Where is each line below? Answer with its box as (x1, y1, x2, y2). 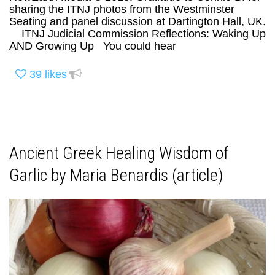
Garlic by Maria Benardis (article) (9, 165, 223, 186)
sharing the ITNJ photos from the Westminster (9, 3, 234, 16)
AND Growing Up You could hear (9, 40, 176, 53)
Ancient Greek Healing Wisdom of (9, 143, 229, 164)
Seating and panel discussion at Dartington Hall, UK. (9, 15, 266, 28)
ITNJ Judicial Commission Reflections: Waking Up (9, 28, 266, 41)
